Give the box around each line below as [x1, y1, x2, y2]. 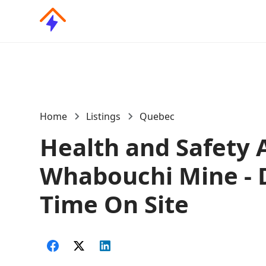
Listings [86, 110, 121, 123]
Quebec [140, 110, 175, 123]
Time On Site [40, 188, 189, 220]
